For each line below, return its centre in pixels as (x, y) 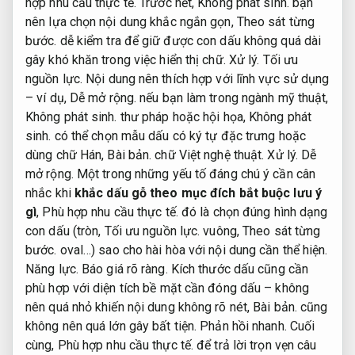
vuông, (221, 231)
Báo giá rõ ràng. (125, 269)
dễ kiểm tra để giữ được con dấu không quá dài (189, 40)
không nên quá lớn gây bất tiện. (113, 326)
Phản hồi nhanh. (243, 326)
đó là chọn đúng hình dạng (253, 212)
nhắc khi (50, 193)
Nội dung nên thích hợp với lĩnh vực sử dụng (206, 78)
